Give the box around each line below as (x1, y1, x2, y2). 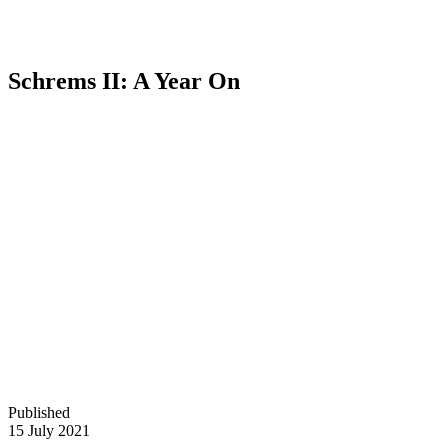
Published (8, 403, 70, 421)
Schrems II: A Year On (8, 68, 240, 95)
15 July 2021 (8, 421, 90, 439)
